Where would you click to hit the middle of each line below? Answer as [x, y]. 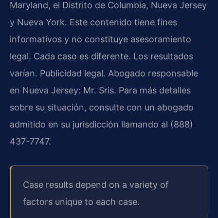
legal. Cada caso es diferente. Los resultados [101, 56]
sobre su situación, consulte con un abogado [102, 107]
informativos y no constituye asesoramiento [100, 39]
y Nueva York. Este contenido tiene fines [93, 22]
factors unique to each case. [81, 202]
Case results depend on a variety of [96, 185]
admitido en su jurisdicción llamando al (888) [101, 124]
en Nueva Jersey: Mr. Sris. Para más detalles [100, 90]
